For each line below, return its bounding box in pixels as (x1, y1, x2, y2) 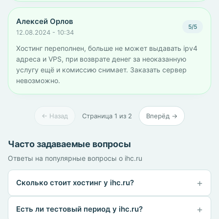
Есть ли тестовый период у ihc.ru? (16, 204, 143, 214)
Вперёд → (146, 112, 177, 120)
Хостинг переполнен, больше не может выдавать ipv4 (16, 44, 197, 52)
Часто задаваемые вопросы (8, 139, 131, 149)
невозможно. (16, 76, 60, 85)
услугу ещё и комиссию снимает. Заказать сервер (16, 66, 187, 74)
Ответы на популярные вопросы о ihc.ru (8, 154, 142, 162)
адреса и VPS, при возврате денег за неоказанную (16, 55, 186, 63)
